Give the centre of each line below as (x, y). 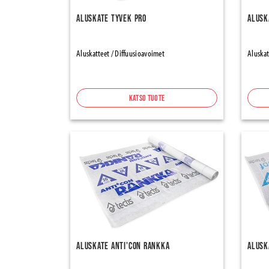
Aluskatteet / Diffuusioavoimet (120, 53)
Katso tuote (147, 98)
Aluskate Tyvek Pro (111, 18)
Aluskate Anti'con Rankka (123, 246)
